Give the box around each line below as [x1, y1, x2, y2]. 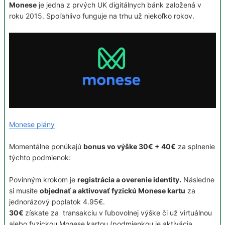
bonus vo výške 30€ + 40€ [83, 142, 176, 151]
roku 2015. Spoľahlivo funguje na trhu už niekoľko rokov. [9, 12, 194, 21]
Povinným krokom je [9, 175, 77, 184]
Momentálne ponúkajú [9, 142, 83, 151]
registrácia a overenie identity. [77, 175, 181, 184]
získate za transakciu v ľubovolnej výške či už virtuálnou [25, 208, 212, 217]
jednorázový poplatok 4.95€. [9, 197, 105, 206]
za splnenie [176, 142, 215, 151]
